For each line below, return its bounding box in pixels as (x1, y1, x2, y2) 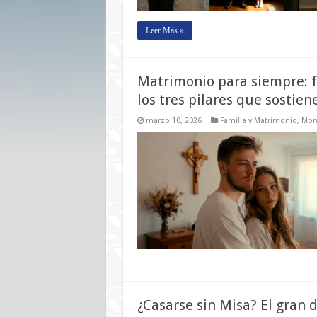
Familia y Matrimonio (219, 116, 297, 125)
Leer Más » (145, 25, 184, 35)
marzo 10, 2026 (145, 116, 202, 125)
